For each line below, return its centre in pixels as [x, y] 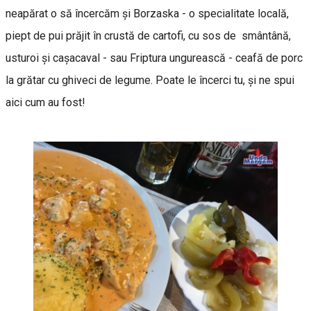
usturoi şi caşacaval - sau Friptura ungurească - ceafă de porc [154, 58]
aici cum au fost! [45, 103]
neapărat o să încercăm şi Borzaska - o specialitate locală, [147, 14]
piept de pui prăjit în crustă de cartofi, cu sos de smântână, [148, 36]
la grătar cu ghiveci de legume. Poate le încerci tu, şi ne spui [150, 81]
